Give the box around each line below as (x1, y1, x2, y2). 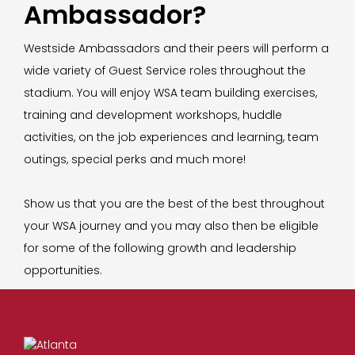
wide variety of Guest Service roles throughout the (24, 63, 306, 79)
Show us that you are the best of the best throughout (24, 196, 325, 212)
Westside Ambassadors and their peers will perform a (24, 40, 329, 57)
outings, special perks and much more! (24, 151, 246, 168)
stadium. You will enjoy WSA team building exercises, (24, 85, 317, 101)
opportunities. (24, 262, 102, 279)
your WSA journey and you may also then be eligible (24, 218, 319, 235)
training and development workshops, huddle (24, 107, 282, 124)
